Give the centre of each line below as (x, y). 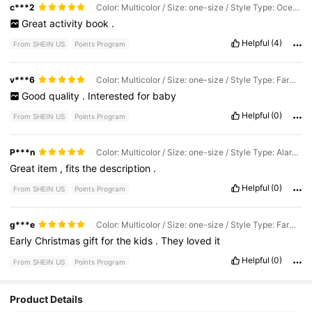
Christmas (59, 241)
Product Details (47, 299)
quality (65, 95)
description (127, 168)
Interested (112, 95)
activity (67, 23)
